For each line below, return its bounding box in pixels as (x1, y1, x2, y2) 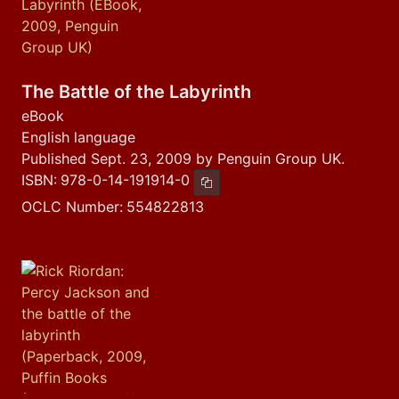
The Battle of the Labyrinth (21, 81, 251, 102)
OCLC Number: (21, 198, 123, 216)
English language (21, 128, 135, 146)
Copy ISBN (206, 182, 260, 193)
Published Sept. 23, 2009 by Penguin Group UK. (21, 150, 345, 167)
